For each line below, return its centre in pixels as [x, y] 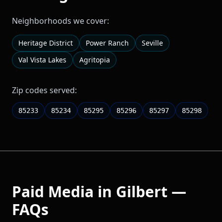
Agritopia [95, 59]
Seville [152, 43]
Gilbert [142, 191]
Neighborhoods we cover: [60, 21]
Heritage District [46, 43]
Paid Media [53, 191]
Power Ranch [107, 43]
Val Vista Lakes [42, 59]
